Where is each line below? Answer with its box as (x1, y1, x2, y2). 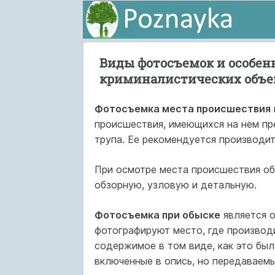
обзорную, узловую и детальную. (94, 179, 257, 191)
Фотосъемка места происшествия (94, 103, 271, 115)
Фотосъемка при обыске (94, 209, 220, 221)
